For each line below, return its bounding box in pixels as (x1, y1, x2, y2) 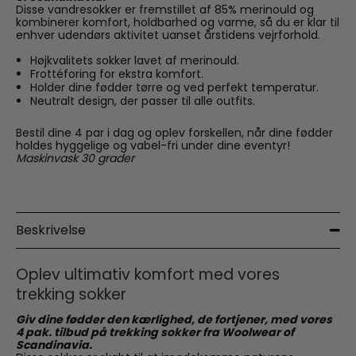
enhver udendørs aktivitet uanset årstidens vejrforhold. (16, 26, 320, 43)
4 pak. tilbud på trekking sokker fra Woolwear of (16, 323, 294, 340)
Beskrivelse (16, 220, 86, 239)
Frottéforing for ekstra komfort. (29, 65, 203, 82)
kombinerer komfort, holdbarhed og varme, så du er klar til (16, 14, 339, 30)
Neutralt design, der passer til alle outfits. (29, 92, 255, 109)
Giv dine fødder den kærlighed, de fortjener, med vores (16, 311, 332, 327)
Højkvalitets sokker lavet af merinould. (29, 52, 239, 68)
